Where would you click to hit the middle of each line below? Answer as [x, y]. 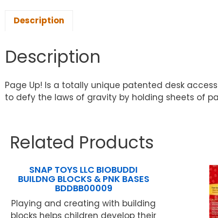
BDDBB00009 [83, 188]
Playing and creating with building [84, 204]
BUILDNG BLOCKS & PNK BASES [83, 179]
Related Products [82, 143]
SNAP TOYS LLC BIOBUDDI [84, 170]
